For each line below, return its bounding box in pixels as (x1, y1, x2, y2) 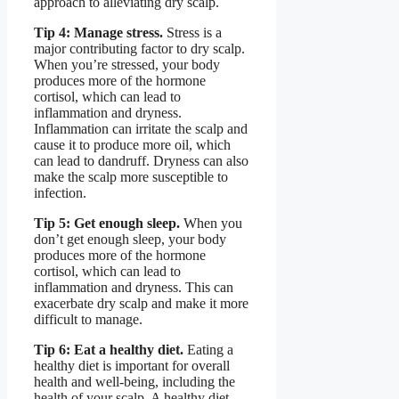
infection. (34, 185, 86, 201)
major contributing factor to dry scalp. (34, 41, 245, 57)
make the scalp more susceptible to (34, 169, 228, 185)
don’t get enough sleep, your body (34, 232, 226, 248)
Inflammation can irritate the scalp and (34, 121, 248, 137)
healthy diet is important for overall (34, 358, 230, 374)
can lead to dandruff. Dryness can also (34, 153, 248, 169)
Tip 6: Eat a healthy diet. (34, 342, 183, 358)
